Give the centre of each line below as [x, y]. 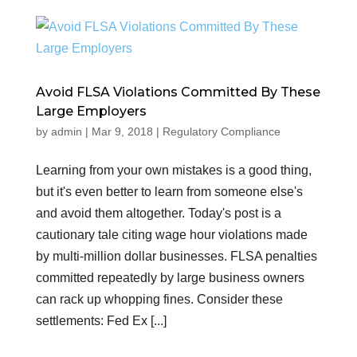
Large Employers [91, 111]
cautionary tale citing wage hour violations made [171, 235]
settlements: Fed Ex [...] [101, 321]
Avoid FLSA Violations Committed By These [178, 92]
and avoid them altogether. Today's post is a [158, 213]
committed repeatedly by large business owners [170, 278]
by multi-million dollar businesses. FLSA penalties [176, 256]
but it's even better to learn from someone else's [169, 192]
